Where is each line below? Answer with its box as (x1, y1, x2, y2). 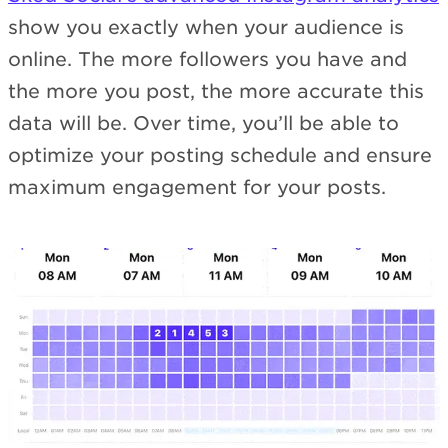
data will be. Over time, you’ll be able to (8, 112, 399, 136)
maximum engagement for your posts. (8, 176, 386, 200)
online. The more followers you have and (8, 48, 407, 72)
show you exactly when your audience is (8, 16, 404, 40)
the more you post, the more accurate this (8, 80, 424, 104)
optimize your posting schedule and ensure (8, 144, 432, 168)
